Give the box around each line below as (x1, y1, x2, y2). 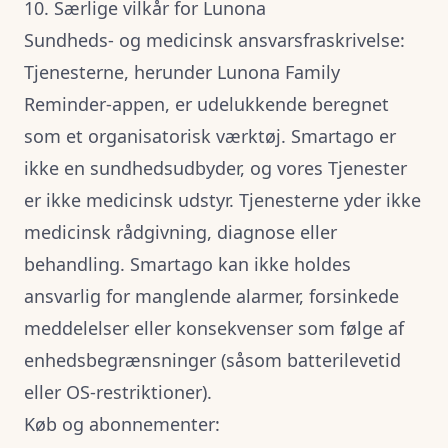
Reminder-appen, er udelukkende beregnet (24, 92, 389, 116)
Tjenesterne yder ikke (234, 188, 421, 212)
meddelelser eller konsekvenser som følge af (24, 316, 404, 340)
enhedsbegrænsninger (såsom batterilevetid (24, 348, 401, 372)
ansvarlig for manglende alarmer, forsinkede (24, 284, 399, 308)
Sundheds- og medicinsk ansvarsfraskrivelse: (24, 28, 405, 52)
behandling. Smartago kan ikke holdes (24, 252, 351, 276)
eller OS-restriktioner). (24, 380, 212, 404)
